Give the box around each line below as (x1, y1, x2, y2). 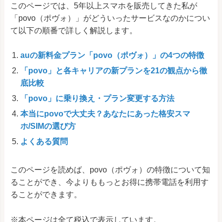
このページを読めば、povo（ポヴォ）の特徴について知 (10, 166, 210, 174)
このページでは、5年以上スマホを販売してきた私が (10, 1, 197, 10)
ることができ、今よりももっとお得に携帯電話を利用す (10, 178, 209, 187)
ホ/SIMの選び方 (20, 122, 76, 131)
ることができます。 (10, 190, 82, 199)
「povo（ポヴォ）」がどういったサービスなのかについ (10, 13, 210, 22)
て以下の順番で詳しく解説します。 (10, 26, 137, 35)
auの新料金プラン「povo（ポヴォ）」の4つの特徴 (20, 51, 204, 60)
